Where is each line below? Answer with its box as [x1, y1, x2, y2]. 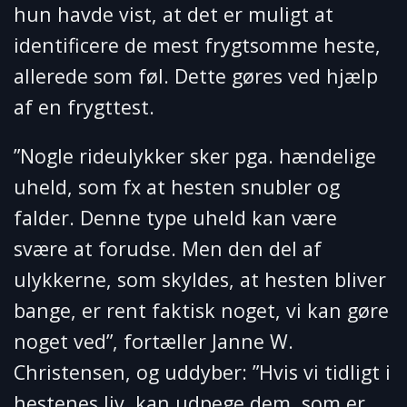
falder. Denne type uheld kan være [14, 203, 337, 231]
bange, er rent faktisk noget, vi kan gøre [14, 296, 389, 323]
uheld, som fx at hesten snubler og [14, 173, 340, 200]
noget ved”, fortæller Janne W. [14, 327, 293, 354]
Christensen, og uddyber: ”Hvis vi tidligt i [14, 358, 391, 385]
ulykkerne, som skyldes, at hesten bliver [14, 265, 386, 293]
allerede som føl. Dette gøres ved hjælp [14, 62, 378, 89]
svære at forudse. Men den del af [14, 234, 322, 262]
